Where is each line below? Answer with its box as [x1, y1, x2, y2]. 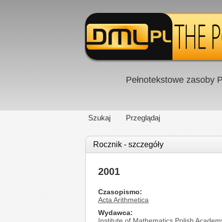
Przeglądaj [126, 113, 160, 122]
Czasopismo [98, 188, 140, 196]
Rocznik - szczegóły [93, 140, 164, 149]
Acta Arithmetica [98, 196, 149, 204]
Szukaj [88, 113, 111, 122]
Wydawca [98, 209, 130, 217]
